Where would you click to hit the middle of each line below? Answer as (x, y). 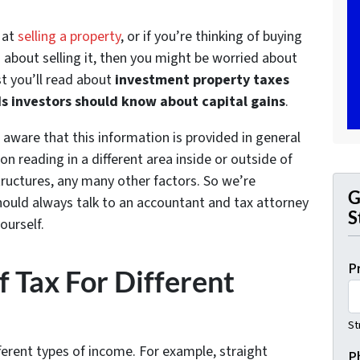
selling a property (69, 37)
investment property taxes (202, 80)
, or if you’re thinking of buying (211, 37)
